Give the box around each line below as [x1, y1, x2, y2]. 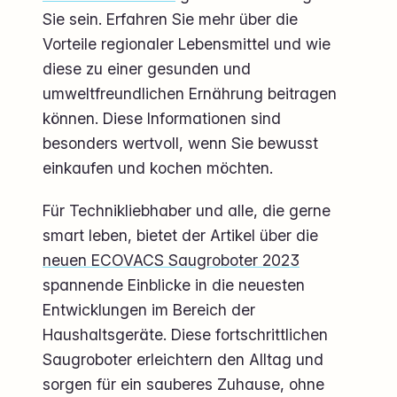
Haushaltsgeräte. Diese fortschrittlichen [43, 324, 328, 344]
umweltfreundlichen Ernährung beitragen [43, 84, 337, 104]
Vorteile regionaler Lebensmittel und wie [43, 35, 331, 54]
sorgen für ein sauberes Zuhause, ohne [43, 374, 324, 393]
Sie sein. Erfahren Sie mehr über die [43, 10, 298, 29]
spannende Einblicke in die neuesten [43, 275, 305, 294]
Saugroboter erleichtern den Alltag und [43, 349, 323, 369]
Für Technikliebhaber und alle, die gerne [43, 200, 331, 220]
